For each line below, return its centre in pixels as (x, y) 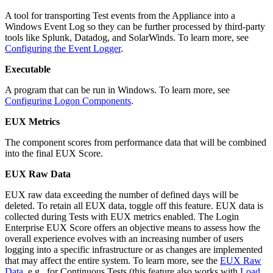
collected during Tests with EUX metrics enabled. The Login (122, 216)
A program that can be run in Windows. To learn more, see (117, 90)
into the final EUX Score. (54, 153)
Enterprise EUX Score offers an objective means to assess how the (133, 227)
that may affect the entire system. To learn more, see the (112, 260)
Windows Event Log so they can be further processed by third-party (135, 26)
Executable (28, 69)
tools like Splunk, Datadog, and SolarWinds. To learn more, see (127, 37)
